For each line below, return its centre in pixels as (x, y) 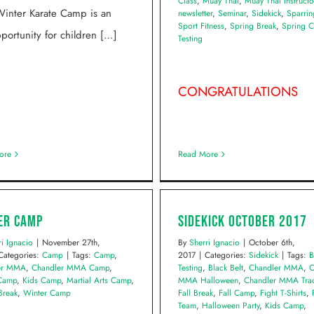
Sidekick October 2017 (243, 222)
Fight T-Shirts (283, 293)
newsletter (195, 13)
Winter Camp (47, 293)
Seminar (232, 13)
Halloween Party (231, 306)
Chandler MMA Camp (70, 268)
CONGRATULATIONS (238, 91)
